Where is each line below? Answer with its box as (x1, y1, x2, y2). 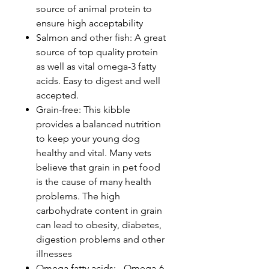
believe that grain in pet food (36, 161, 160, 173)
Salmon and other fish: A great (36, 31, 166, 43)
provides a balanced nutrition (36, 118, 161, 130)
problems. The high (36, 190, 120, 202)
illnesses (36, 247, 72, 259)
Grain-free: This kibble (36, 103, 130, 115)
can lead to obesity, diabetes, (36, 219, 162, 231)
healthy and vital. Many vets (36, 147, 151, 159)
